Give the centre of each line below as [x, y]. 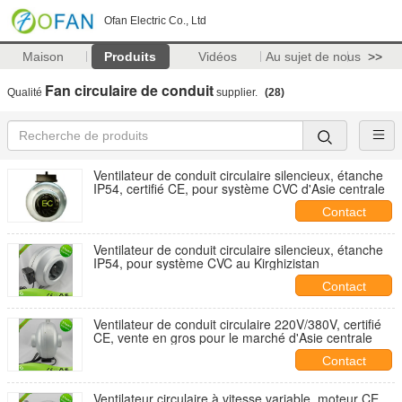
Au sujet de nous [313, 57]
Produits [131, 57]
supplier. [237, 92]
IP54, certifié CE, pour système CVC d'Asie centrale [239, 188]
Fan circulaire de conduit [129, 90]
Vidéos [217, 57]
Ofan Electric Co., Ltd [155, 21]
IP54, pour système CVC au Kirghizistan [206, 263]
